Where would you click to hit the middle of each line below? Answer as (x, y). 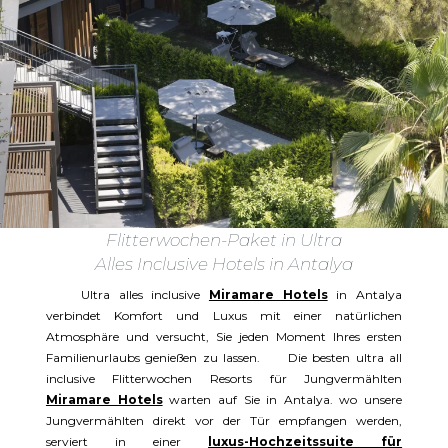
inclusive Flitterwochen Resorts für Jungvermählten (224, 379)
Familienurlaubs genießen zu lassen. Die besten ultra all (224, 358)
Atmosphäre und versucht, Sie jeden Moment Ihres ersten (224, 337)
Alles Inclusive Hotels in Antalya (223, 264)
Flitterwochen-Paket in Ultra (223, 240)
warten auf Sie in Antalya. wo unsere (282, 400)
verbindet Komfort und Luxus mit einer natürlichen (224, 316)
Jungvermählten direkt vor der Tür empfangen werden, (224, 421)
